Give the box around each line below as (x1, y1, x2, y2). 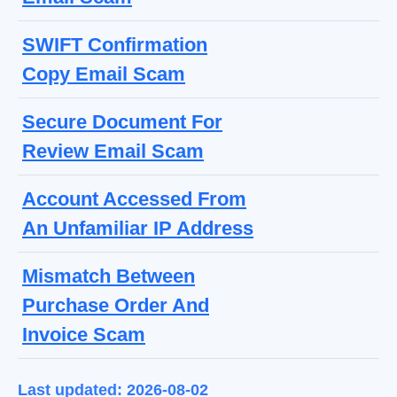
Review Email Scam (22, 140, 204, 163)
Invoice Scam (22, 323, 145, 346)
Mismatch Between (22, 265, 195, 288)
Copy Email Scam (22, 63, 185, 86)
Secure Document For (22, 111, 222, 134)
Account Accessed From (22, 188, 246, 211)
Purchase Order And (22, 294, 209, 317)
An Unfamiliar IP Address (22, 217, 253, 240)
